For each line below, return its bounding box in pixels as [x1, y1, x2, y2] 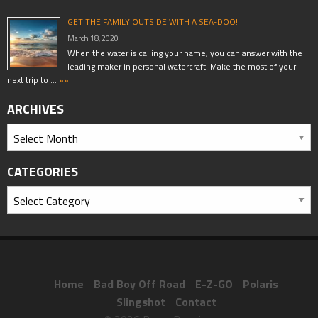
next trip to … [7, 72, 57, 87]
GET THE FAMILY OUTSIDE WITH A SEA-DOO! [67, 14, 238, 28]
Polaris [243, 275, 278, 292]
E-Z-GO [195, 275, 233, 292]
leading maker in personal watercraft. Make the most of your [67, 59, 296, 73]
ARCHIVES [7, 99, 64, 119]
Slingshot [116, 292, 165, 310]
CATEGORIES [7, 161, 78, 181]
